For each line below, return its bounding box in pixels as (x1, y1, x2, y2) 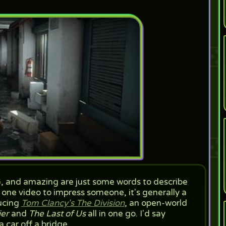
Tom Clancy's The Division (21, 198, 125, 208)
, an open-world (124, 198, 187, 208)
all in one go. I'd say (85, 208, 165, 219)
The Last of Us (26, 208, 86, 219)
